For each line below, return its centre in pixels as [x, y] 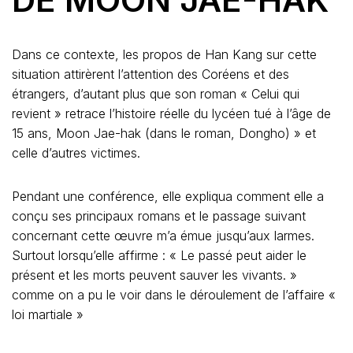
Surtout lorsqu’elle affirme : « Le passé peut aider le [159, 255]
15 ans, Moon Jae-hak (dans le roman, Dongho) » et [164, 133]
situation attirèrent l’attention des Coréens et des [150, 74]
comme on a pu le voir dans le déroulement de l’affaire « [174, 295]
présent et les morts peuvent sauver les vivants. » [154, 275]
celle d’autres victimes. [78, 153]
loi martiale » [48, 314]
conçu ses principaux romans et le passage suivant [159, 216]
